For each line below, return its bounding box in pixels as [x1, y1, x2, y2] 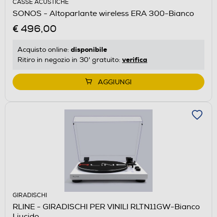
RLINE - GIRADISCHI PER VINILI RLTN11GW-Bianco [13, 201, 200, 212]
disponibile [71, 45, 107, 54]
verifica [122, 55, 147, 64]
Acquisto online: [17, 45, 71, 54]
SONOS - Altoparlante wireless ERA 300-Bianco [13, 8, 194, 18]
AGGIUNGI [98, 77, 132, 86]
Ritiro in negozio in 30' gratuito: [17, 55, 122, 64]
